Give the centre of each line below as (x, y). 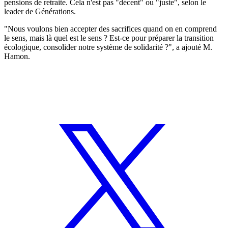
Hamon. (17, 56)
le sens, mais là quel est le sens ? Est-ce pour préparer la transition (109, 38)
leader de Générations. (40, 11)
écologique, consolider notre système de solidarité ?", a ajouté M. (108, 47)
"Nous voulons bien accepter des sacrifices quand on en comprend (110, 28)
